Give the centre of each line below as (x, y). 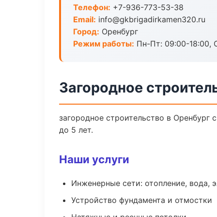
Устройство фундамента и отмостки (142, 200)
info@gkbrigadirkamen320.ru (151, 19)
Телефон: (92, 7)
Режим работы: (104, 44)
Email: (85, 19)
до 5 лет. (76, 130)
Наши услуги (94, 159)
